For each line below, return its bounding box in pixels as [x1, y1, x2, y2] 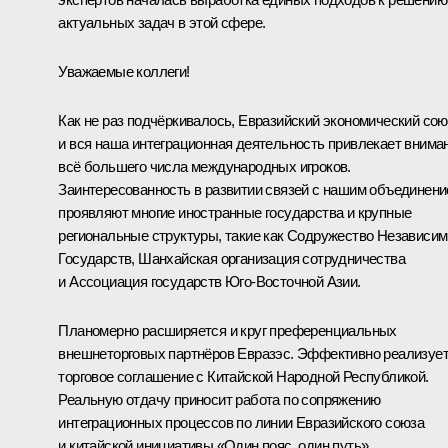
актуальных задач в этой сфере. [58, 14, 266, 32]
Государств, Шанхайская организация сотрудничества [58, 250, 405, 268]
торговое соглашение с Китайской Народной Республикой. [58, 368, 429, 386]
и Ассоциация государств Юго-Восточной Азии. [58, 273, 361, 291]
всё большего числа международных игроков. [58, 158, 351, 176]
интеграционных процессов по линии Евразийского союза [58, 414, 425, 432]
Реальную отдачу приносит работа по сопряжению [58, 391, 381, 409]
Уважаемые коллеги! [58, 63, 190, 81]
